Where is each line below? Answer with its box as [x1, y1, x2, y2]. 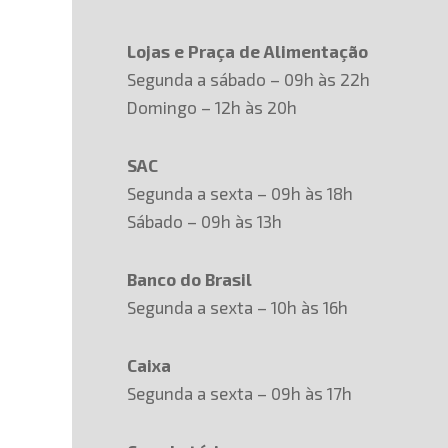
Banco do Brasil [127, 269, 252, 289]
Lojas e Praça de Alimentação [127, 41, 368, 61]
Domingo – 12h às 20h [127, 97, 297, 117]
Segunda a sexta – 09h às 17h [127, 383, 352, 403]
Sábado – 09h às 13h [127, 211, 282, 231]
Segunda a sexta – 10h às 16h [127, 297, 348, 317]
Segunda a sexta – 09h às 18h [127, 183, 353, 203]
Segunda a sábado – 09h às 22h [127, 69, 370, 89]
